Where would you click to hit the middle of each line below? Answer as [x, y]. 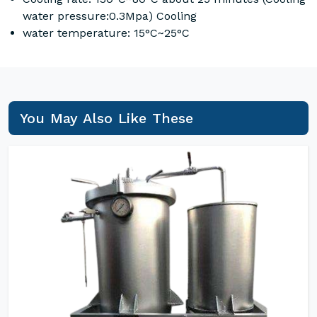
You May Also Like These [107, 118]
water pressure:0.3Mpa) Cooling [110, 16]
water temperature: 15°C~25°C [106, 33]
